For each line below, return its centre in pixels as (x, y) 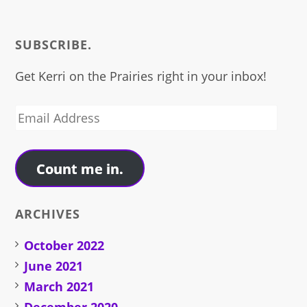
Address (38, 135)
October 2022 (64, 246)
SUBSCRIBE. (54, 45)
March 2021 (59, 287)
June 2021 (54, 266)
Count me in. (80, 168)
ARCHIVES (48, 214)
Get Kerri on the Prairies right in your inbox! (141, 76)
